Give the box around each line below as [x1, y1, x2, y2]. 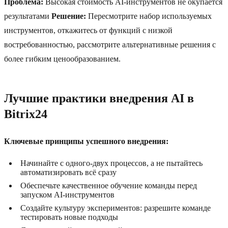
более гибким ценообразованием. [4, 54, 121, 64]
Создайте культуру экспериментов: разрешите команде [20, 204, 211, 213]
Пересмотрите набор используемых [86, 12, 212, 21]
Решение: [51, 12, 86, 21]
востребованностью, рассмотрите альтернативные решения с [4, 40, 216, 49]
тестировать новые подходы [20, 213, 118, 222]
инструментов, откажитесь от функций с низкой [4, 26, 173, 35]
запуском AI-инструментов [20, 190, 115, 199]
